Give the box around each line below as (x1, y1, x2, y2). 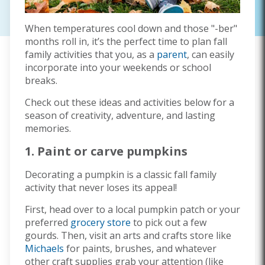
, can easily (187, 47, 234, 61)
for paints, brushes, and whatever (64, 241, 216, 255)
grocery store (70, 215, 131, 229)
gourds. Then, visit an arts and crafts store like (25, 228, 231, 242)
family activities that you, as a (25, 47, 157, 61)
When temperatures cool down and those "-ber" (25, 21, 237, 35)
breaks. (25, 73, 57, 87)
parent (157, 47, 187, 61)
